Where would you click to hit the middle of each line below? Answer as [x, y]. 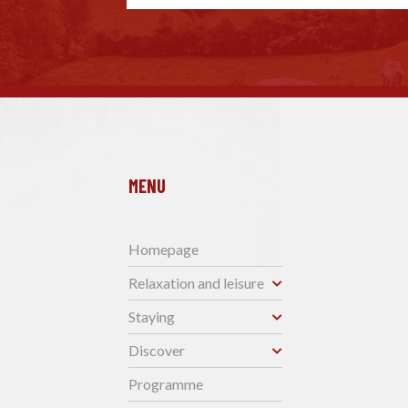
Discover [157, 350]
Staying [152, 316]
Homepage [163, 249]
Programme [166, 384]
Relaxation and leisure [196, 283]
